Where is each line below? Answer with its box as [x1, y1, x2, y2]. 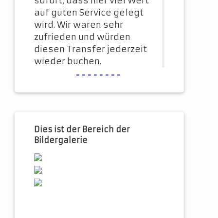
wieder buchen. [34, 56, 101, 67]
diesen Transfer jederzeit [34, 44, 147, 55]
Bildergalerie [34, 135, 88, 145]
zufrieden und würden [34, 32, 130, 43]
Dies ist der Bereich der [34, 125, 130, 135]
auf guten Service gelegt [34, 7, 144, 18]
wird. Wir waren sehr [34, 19, 123, 31]
